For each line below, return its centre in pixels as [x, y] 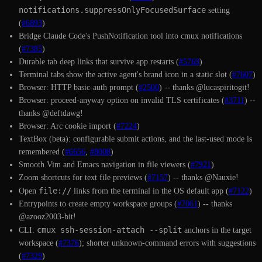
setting [218, 10]
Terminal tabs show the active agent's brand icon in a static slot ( [125, 74]
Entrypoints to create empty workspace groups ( [98, 204]
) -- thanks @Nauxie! [203, 177]
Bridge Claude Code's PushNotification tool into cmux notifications [130, 36]
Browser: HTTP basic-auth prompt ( [79, 87]
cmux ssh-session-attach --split [109, 230]
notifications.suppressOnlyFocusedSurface [112, 10]
